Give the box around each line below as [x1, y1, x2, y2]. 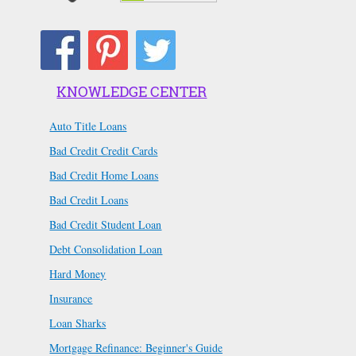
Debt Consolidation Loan [49, 242, 163, 257]
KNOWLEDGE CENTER [56, 82, 207, 102]
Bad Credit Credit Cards [49, 143, 158, 159]
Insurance [49, 291, 93, 307]
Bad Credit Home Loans [49, 168, 159, 184]
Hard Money [49, 266, 106, 282]
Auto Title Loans [49, 118, 127, 134]
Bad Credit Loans [49, 192, 129, 208]
